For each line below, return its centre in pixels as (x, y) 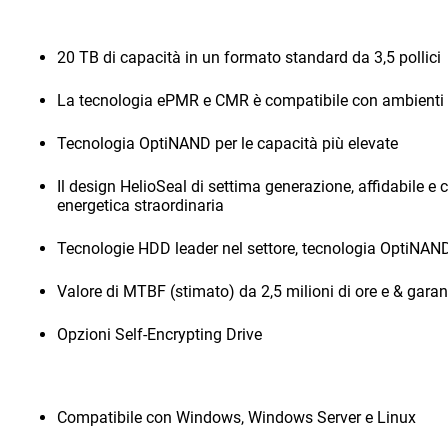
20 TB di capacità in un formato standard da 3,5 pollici (249, 57)
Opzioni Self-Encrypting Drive (160, 334)
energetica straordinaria (141, 205)
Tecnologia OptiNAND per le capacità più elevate (228, 143)
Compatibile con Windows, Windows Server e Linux (237, 417)
